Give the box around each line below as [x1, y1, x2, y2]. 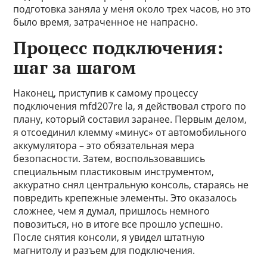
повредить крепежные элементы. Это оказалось [13, 191, 237, 204]
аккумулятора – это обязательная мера [13, 139, 195, 152]
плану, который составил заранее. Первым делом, [13, 113, 247, 126]
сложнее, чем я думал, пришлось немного [13, 204, 210, 218]
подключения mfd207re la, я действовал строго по [13, 100, 247, 113]
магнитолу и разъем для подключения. [13, 244, 195, 257]
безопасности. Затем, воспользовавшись [13, 152, 206, 165]
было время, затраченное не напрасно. [13, 15, 198, 29]
